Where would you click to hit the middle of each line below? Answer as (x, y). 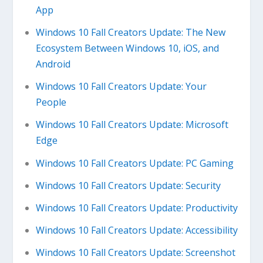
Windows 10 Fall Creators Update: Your (121, 87)
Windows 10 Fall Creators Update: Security (128, 185)
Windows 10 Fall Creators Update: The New (130, 32)
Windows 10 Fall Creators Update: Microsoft (132, 125)
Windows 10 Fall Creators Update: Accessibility (136, 230)
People (51, 102)
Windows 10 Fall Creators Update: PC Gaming (134, 163)
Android (53, 64)
